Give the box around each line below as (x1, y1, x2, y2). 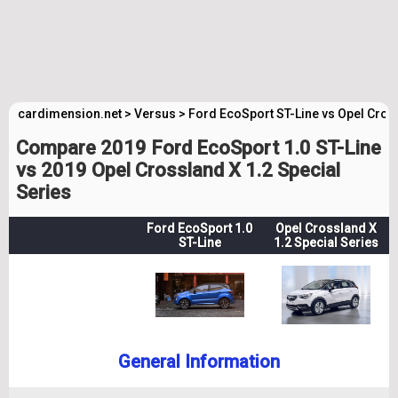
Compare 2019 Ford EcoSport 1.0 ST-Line (16, 137, 381, 159)
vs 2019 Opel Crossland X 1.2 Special (16, 159, 340, 181)
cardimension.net (18, 107, 122, 121)
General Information (118, 351, 280, 372)
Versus (134, 107, 176, 121)
